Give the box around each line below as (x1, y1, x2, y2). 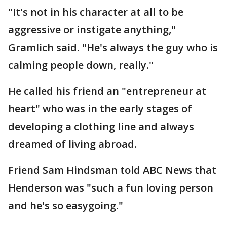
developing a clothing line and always (8, 120, 194, 133)
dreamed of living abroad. (8, 137, 137, 151)
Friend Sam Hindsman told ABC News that (8, 163, 216, 177)
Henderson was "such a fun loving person (8, 181, 213, 195)
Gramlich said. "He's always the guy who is (8, 41, 218, 54)
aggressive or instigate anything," (8, 23, 176, 36)
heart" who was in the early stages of (8, 102, 192, 116)
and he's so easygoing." (8, 199, 123, 212)
